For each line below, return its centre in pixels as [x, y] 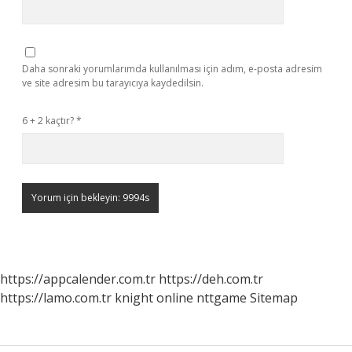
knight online [154, 298]
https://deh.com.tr [211, 279]
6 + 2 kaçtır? [49, 121]
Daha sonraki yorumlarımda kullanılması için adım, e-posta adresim [172, 69]
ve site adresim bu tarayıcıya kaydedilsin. [113, 83]
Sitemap [274, 298]
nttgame [222, 298]
